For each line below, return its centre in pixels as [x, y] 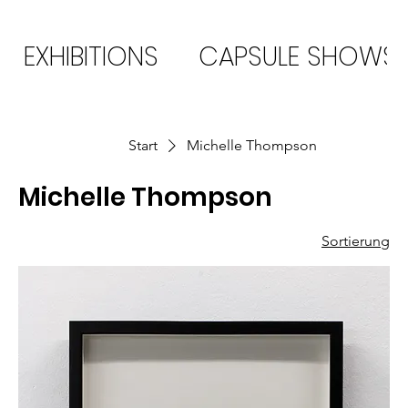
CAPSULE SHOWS [298, 56]
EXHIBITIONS [92, 56]
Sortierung [356, 240]
